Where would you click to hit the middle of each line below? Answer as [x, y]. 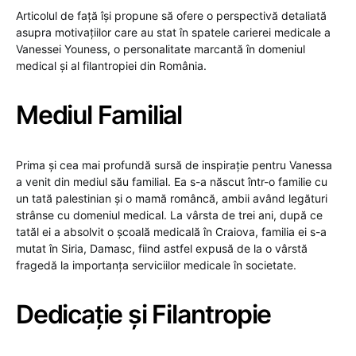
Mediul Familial [99, 114]
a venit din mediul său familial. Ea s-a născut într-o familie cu [172, 181]
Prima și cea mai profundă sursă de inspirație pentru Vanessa [174, 164]
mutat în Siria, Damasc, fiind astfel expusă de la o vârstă [162, 248]
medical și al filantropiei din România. [111, 65]
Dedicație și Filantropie [144, 314]
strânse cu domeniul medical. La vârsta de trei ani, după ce [169, 215]
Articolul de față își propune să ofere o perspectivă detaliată [171, 15]
